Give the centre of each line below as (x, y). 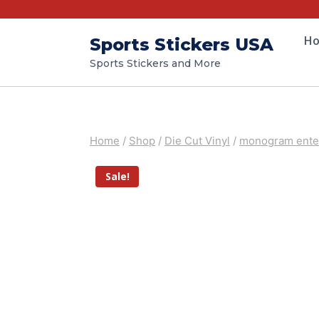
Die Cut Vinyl (197, 141)
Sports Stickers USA (182, 45)
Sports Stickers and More (155, 63)
